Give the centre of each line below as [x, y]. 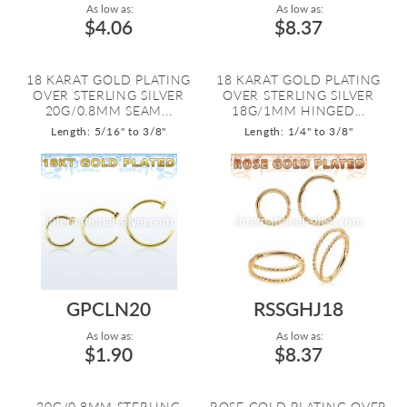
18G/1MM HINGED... [298, 110]
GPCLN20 [109, 308]
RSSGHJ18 [298, 308]
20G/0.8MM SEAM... [109, 110]
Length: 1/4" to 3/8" [298, 131]
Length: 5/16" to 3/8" [109, 131]
